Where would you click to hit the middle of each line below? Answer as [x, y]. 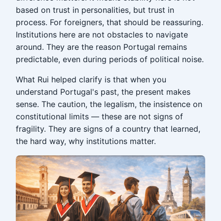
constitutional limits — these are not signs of [99, 116]
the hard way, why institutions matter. [86, 141]
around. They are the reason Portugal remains [101, 47]
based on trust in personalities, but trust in [95, 10]
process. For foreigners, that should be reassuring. [110, 22]
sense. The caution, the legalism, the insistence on [109, 104]
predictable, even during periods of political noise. [110, 59]
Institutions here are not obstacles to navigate [102, 35]
